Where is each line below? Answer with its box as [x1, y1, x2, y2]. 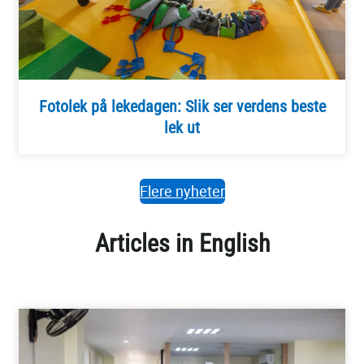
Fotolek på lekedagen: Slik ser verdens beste [38, 96, 326, 116]
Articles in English [94, 229, 270, 258]
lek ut [164, 117, 200, 137]
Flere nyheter [139, 180, 225, 201]
